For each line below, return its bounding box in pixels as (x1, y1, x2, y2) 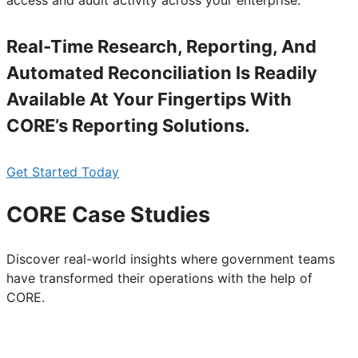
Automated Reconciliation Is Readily (6, 62, 317, 83)
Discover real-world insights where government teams (6, 250, 335, 267)
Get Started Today (6, 163, 119, 180)
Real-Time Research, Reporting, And (6, 35, 316, 57)
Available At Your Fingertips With (6, 88, 292, 109)
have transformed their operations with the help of (6, 269, 312, 286)
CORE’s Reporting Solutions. (6, 114, 250, 136)
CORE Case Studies (6, 201, 210, 229)
